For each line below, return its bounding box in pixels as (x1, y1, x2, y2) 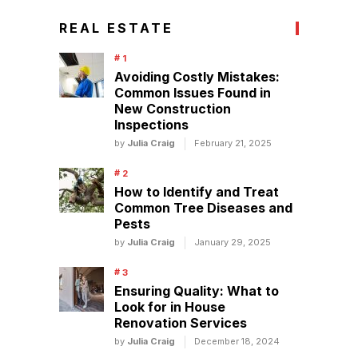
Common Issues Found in (113, 85, 271, 101)
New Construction (113, 101, 231, 117)
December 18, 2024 (193, 336, 280, 348)
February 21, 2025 (193, 137, 272, 149)
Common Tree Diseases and (113, 200, 292, 217)
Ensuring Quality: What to (113, 283, 279, 300)
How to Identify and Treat (113, 184, 279, 201)
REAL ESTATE (58, 19, 174, 36)
